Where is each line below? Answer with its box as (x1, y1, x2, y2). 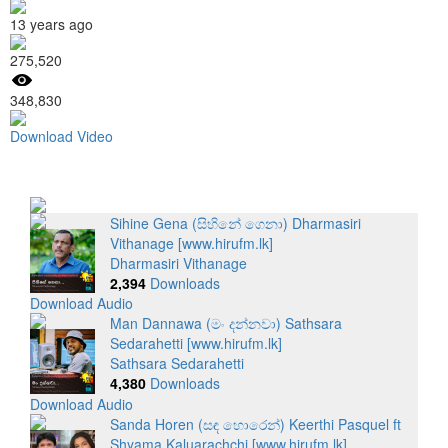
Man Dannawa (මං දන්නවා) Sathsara (109, 313, 342, 334)
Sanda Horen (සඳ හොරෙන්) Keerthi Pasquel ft (109, 413, 401, 434)
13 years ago (10, 13, 93, 34)
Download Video (10, 125, 113, 146)
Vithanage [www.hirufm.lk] (109, 232, 273, 253)
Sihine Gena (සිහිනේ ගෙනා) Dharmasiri (109, 212, 361, 233)
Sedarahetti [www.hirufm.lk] (109, 333, 282, 354)
